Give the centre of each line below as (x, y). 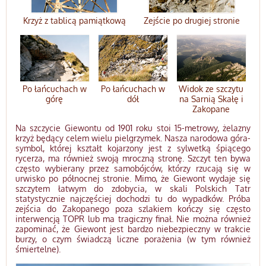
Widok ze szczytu (211, 89)
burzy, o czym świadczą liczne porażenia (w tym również (133, 239)
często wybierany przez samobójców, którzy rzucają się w (133, 169)
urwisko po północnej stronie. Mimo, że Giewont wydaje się (133, 179)
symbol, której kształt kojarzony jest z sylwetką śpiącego (133, 148)
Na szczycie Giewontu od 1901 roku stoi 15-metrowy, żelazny (133, 128)
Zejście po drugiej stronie (192, 21)
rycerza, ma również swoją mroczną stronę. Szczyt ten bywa (133, 159)
